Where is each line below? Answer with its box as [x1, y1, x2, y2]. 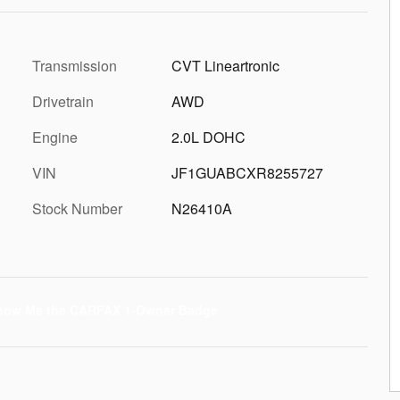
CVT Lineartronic [171, 54, 279, 76]
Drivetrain [32, 90, 94, 112]
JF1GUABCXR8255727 [171, 162, 323, 183]
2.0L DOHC [171, 126, 246, 147]
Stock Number [32, 197, 122, 219]
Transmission [32, 54, 117, 76]
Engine [32, 126, 78, 147]
